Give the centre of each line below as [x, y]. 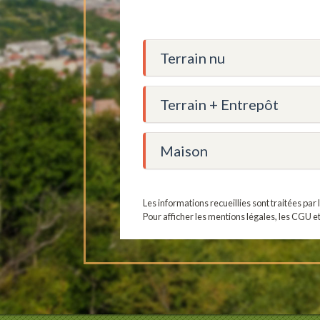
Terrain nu [192, 57]
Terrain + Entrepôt [219, 104]
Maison [184, 150]
